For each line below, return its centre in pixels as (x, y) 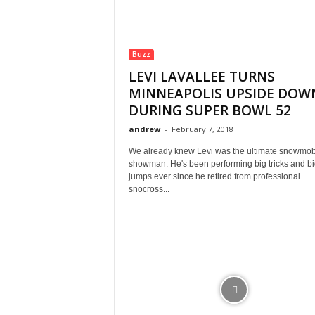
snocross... (149, 189)
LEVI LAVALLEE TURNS (201, 77)
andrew (144, 129)
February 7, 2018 (202, 129)
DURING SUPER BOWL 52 (210, 110)
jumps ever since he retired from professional (214, 176)
